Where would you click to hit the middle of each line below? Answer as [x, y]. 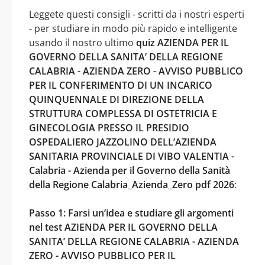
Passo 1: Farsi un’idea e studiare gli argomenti [131, 213]
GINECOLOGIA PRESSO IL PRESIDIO [109, 127]
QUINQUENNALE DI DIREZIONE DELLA [117, 99]
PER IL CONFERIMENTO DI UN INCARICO [121, 85]
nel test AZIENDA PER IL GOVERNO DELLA [123, 227]
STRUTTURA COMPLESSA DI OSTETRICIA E [123, 113]
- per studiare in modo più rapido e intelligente [133, 28]
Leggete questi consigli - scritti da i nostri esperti [137, 14]
